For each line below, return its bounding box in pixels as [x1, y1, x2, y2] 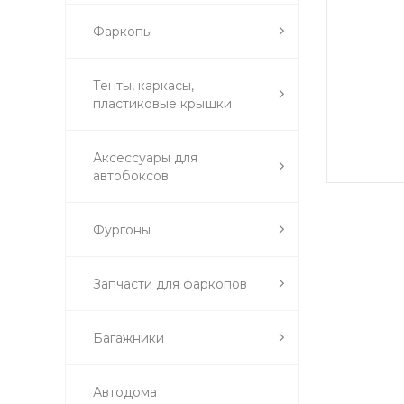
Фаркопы [93, 23, 152, 40]
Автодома [93, 383, 157, 400]
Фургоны [93, 221, 151, 238]
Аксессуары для [93, 149, 197, 166]
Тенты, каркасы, [93, 77, 194, 94]
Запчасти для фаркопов [93, 275, 247, 292]
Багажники [93, 329, 164, 346]
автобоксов [93, 167, 169, 184]
